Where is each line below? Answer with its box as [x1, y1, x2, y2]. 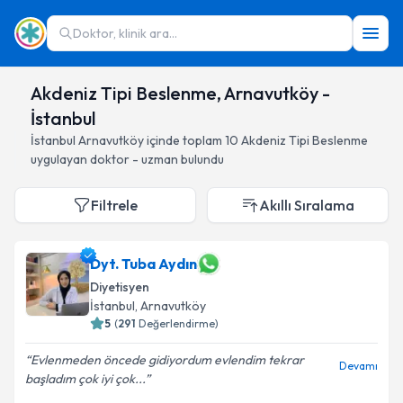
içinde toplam [144, 132, 222, 148]
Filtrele [91, 196, 138, 214]
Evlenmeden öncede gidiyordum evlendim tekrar [31, 352, 304, 368]
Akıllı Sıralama [259, 196, 354, 214]
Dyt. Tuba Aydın [90, 255, 197, 273]
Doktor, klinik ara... [73, 25, 177, 41]
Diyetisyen [90, 279, 149, 295]
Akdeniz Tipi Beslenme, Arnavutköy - [30, 82, 330, 104]
